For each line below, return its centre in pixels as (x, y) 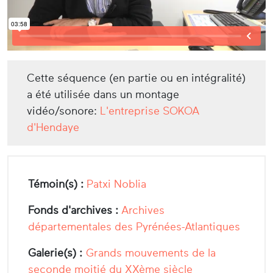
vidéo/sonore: (63, 111)
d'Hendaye (53, 127)
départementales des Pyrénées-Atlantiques (134, 226)
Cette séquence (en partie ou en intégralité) (136, 78)
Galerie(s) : (55, 253)
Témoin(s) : (56, 184)
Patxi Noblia (116, 184)
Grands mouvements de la (151, 253)
